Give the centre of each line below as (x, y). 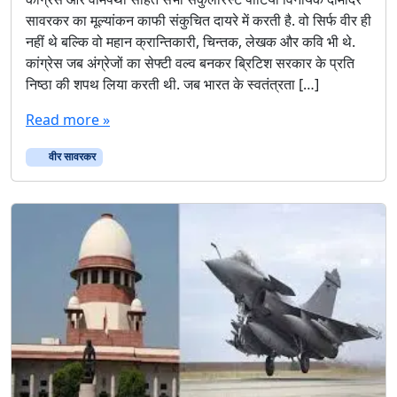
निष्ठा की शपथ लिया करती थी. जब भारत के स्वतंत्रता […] (172, 85)
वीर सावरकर (70, 157)
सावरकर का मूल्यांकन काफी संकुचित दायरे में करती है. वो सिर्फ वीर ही (198, 21)
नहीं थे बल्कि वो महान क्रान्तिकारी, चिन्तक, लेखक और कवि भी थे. (191, 42)
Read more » (68, 120)
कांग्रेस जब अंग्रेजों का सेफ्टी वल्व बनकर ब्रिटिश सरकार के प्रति (190, 63)
